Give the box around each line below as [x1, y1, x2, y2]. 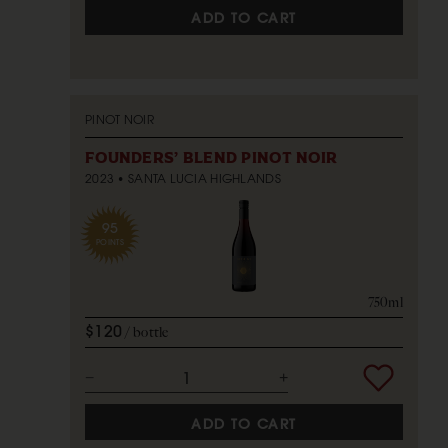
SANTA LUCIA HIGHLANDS [127, 169, 281, 187]
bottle [132, 323, 169, 341]
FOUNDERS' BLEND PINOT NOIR [85, 150, 338, 166]
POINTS [96, 235, 124, 247]
